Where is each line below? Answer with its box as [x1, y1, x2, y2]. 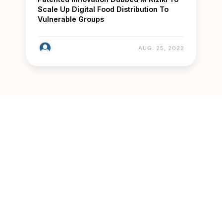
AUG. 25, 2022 [138, 44, 184, 52]
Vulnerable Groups [38, 15, 104, 24]
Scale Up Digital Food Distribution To [38, 5, 168, 14]
